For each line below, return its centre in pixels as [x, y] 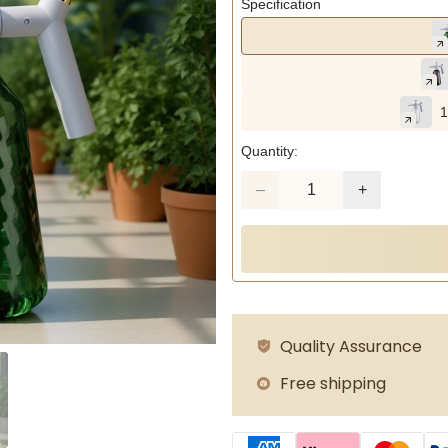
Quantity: [269, 151]
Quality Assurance [351, 346]
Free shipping [333, 383]
